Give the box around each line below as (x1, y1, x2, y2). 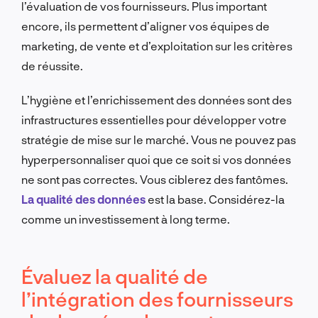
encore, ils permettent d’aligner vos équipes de (21, 18, 270, 33)
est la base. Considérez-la (146, 192, 285, 206)
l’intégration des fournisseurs (21, 286, 293, 311)
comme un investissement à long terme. (21, 212, 230, 226)
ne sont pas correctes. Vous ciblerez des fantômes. (21, 172, 288, 186)
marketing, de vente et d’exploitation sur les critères (21, 38, 292, 53)
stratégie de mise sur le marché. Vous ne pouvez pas (21, 132, 296, 146)
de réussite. (21, 58, 83, 72)
